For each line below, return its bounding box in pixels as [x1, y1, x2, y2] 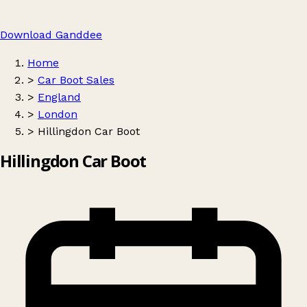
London [38, 108, 77, 121]
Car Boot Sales [38, 73, 114, 86]
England [38, 90, 81, 103]
